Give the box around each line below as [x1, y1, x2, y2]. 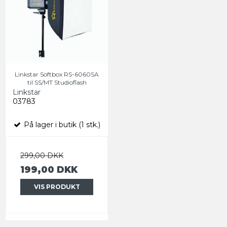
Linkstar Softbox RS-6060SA [15, 70, 99, 78]
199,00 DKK [20, 164, 78, 175]
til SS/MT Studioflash [27, 78, 87, 86]
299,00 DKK [20, 150, 63, 160]
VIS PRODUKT [33, 182, 80, 191]
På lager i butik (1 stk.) [22, 120, 100, 129]
